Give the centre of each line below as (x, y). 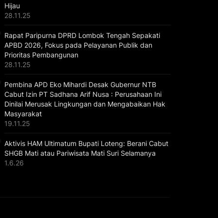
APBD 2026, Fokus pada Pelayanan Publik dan (78, 45)
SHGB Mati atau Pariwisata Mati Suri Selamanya (80, 153)
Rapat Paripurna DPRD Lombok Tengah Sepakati (82, 35)
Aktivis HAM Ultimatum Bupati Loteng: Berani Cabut (86, 143)
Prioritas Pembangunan (41, 54)
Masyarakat (23, 113)
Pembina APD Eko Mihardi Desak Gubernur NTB (80, 84)
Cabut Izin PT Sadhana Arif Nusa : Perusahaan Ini (83, 94)
